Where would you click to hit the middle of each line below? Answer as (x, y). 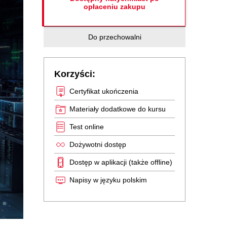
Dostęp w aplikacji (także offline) (121, 162)
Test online (87, 127)
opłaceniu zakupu (115, 7)
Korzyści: (75, 74)
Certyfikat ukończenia (104, 91)
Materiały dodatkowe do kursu (118, 109)
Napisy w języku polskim (108, 180)
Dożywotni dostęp (98, 144)
